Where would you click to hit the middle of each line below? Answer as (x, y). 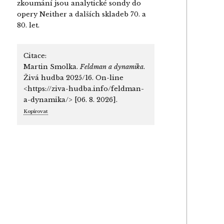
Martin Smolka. (51, 66)
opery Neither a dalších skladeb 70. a (81, 14)
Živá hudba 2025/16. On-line (73, 77)
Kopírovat (35, 111)
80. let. (28, 25)
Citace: (35, 55)
